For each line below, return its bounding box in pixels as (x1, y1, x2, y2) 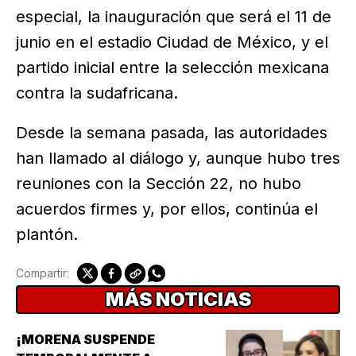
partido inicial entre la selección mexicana (16, 58, 329, 78)
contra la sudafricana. (16, 83, 178, 103)
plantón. (16, 224, 78, 244)
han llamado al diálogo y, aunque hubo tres (16, 148, 340, 168)
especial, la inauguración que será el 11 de (16, 7, 331, 27)
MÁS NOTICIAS (105, 287, 251, 311)
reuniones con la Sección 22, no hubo (16, 173, 301, 193)
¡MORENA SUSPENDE (16, 331, 155, 347)
